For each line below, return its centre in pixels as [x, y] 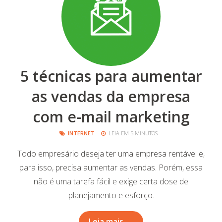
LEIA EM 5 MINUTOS [132, 133]
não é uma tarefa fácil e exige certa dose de [111, 181]
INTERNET [81, 133]
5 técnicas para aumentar [111, 76]
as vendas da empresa [111, 96]
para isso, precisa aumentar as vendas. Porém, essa [111, 167]
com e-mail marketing [111, 117]
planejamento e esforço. [111, 195]
